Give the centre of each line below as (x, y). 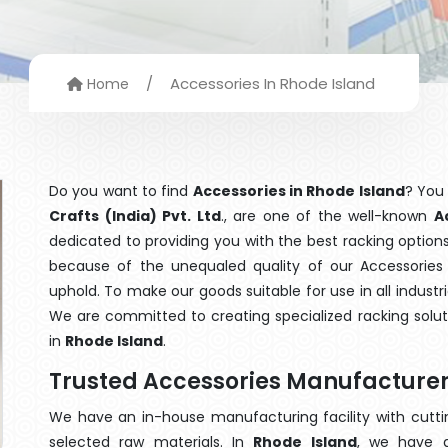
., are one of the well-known (327, 216)
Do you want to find (121, 191)
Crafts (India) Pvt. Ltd (135, 216)
